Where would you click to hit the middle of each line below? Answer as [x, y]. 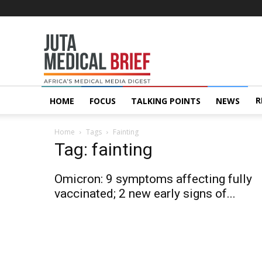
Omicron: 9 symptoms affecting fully [153, 179]
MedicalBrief [148, 51]
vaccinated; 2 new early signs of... [145, 194]
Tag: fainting [104, 149]
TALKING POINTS [166, 101]
